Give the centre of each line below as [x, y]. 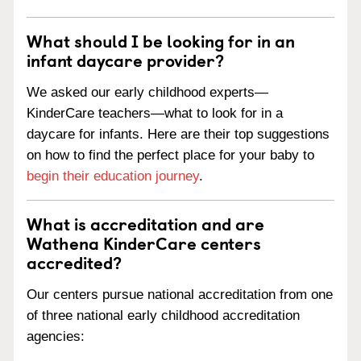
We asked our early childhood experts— [147, 92]
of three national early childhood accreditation [163, 315]
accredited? [74, 262]
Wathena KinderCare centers [144, 243]
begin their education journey [113, 176]
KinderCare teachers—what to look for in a [155, 113]
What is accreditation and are [145, 223]
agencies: [56, 336]
